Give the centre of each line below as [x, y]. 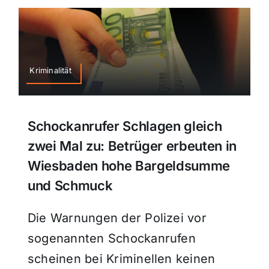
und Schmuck [70, 185]
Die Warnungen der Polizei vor [117, 218]
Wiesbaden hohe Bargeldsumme [129, 165]
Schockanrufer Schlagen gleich [125, 126]
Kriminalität [50, 71]
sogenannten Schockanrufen [111, 238]
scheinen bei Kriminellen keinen [121, 258]
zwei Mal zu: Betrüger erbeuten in [132, 146]
